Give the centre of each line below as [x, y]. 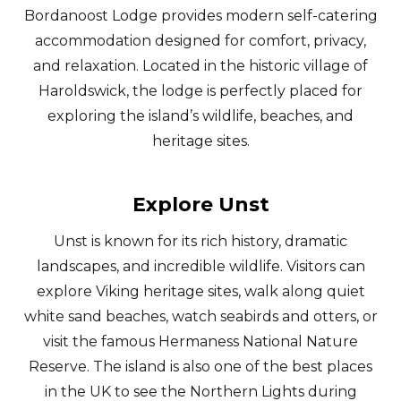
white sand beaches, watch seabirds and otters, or [200, 317]
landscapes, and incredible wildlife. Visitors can [200, 267]
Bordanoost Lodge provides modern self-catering [200, 16]
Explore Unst [200, 205]
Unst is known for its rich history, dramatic [200, 242]
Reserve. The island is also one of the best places [200, 367]
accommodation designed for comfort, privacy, [200, 41]
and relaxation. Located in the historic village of [200, 66]
